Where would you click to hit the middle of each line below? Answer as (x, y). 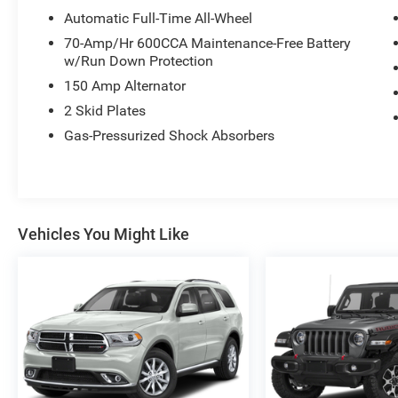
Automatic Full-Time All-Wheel (159, 18)
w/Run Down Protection (139, 60)
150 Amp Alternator (125, 85)
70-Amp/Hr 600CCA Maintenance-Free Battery (208, 43)
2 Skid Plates (105, 110)
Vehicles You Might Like (103, 234)
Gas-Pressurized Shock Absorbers (170, 135)
